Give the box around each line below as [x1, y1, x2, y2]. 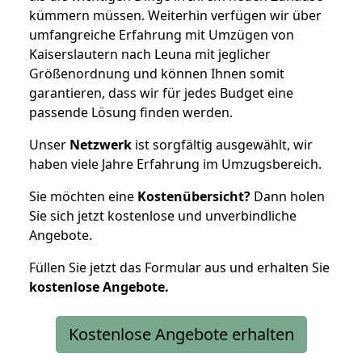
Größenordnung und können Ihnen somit [29, 64, 284, 82]
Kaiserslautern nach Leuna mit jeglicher [29, 44, 271, 63]
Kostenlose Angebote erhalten [68, 322, 294, 345]
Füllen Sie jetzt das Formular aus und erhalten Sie [29, 258, 330, 276]
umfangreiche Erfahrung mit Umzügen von [29, 25, 294, 44]
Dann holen [250, 187, 325, 205]
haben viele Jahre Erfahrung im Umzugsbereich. [29, 154, 322, 173]
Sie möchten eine [29, 187, 137, 205]
